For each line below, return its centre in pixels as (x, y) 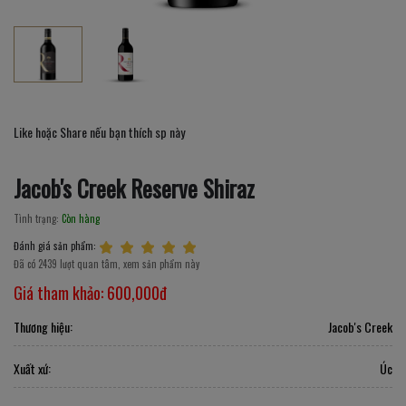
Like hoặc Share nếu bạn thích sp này (99, 131)
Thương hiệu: (43, 326)
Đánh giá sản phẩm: (55, 245)
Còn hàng (81, 218)
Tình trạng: (38, 218)
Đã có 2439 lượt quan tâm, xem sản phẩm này (106, 263)
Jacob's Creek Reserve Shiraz (134, 188)
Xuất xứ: (32, 368)
